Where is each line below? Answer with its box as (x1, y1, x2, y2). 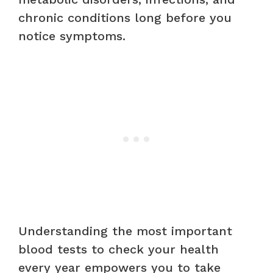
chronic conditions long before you (18, 10, 232, 25)
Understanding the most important (18, 223, 232, 238)
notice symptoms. (18, 28, 126, 43)
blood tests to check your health (18, 241, 219, 257)
